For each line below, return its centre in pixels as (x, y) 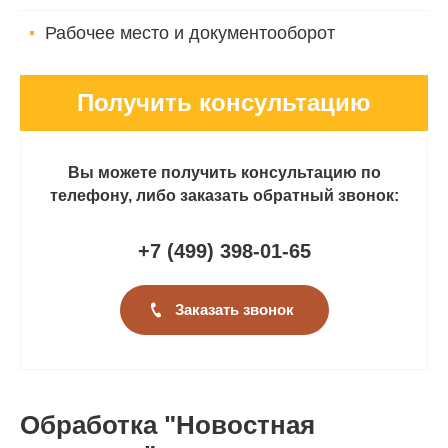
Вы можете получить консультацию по (224, 172)
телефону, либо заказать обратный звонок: (224, 195)
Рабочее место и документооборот (190, 33)
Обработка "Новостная (167, 425)
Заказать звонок (234, 310)
